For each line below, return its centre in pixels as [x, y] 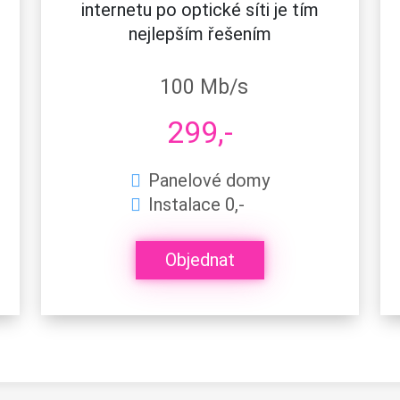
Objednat [200, 260]
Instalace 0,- [196, 204]
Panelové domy [209, 180]
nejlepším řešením [200, 33]
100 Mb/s [204, 87]
